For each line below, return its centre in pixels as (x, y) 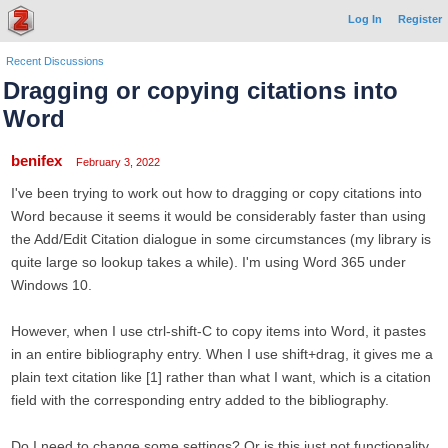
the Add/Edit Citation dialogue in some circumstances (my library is (221, 239)
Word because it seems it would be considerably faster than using (218, 216)
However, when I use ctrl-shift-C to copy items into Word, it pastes (218, 331)
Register (420, 19)
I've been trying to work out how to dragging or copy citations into (216, 193)
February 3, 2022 (118, 162)
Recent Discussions (55, 61)
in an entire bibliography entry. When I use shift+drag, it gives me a (222, 354)
